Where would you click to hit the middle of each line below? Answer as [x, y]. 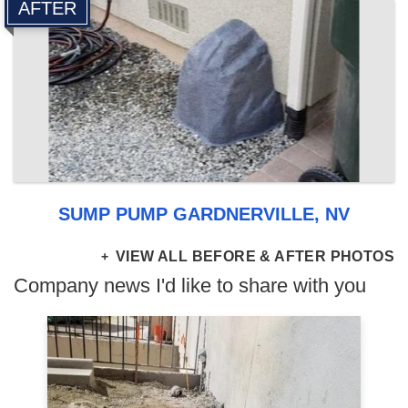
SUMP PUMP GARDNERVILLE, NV [204, 214]
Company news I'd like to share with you [190, 286]
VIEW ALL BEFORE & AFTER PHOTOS [253, 256]
